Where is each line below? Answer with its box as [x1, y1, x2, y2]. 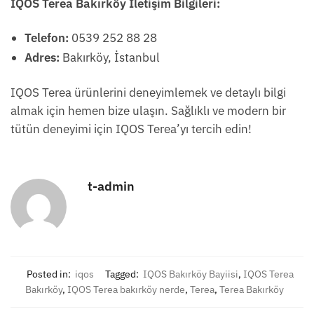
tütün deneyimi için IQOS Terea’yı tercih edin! [11, 121, 252, 137]
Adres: [25, 49, 60, 65]
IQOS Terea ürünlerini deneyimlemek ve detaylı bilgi [11, 85, 286, 101]
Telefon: [25, 29, 69, 46]
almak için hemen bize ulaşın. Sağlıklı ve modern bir [11, 103, 286, 119]
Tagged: [104, 268, 139, 281]
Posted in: [26, 268, 71, 281]
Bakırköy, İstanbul [60, 49, 160, 65]
